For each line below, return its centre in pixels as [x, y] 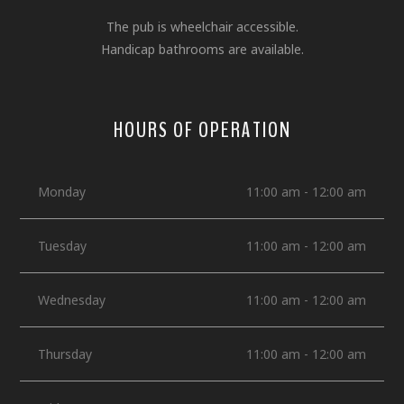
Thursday [65, 354]
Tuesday [63, 246]
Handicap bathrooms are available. [202, 50]
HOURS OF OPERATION [202, 130]
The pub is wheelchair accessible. [202, 27]
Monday [62, 192]
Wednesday [72, 300]
